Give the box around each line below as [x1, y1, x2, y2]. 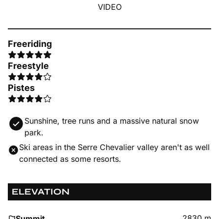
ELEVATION [12, 186, 69, 197]
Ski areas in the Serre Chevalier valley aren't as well [19, 142, 210, 152]
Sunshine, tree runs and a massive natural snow [24, 116, 199, 126]
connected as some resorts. [19, 154, 122, 164]
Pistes [8, 83, 35, 93]
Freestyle [8, 61, 49, 71]
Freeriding [8, 39, 52, 49]
